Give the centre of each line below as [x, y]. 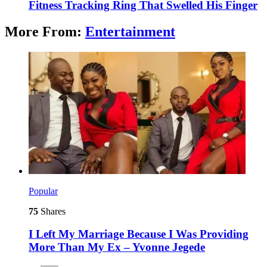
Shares [52, 211]
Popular [43, 191]
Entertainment [130, 31]
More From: [45, 31]
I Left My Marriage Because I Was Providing [139, 234]
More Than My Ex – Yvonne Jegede [117, 247]
